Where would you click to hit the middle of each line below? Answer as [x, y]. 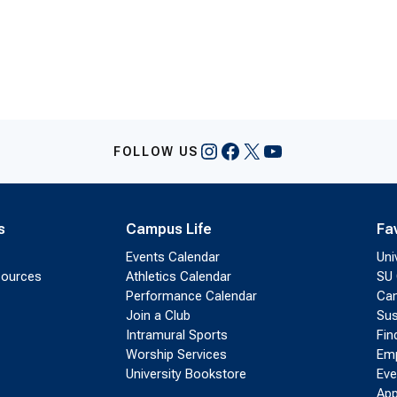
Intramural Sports [176, 335]
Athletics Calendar [178, 277]
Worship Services [176, 355]
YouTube [303, 150]
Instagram [246, 150]
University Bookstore [186, 374]
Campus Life [168, 230]
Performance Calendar [191, 296]
